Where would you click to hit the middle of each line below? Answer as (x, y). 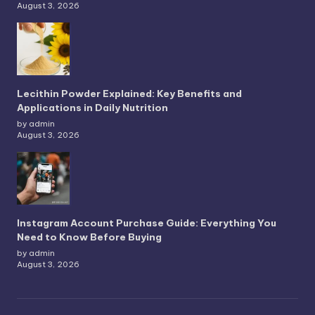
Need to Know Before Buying (89, 237)
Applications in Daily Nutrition (92, 108)
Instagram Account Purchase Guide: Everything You (147, 223)
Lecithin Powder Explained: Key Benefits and (129, 94)
